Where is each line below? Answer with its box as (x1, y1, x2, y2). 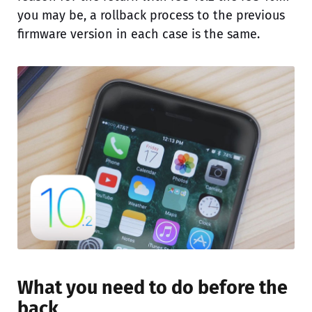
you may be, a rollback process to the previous (17, 8, 285, 23)
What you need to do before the (17, 276, 288, 299)
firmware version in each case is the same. (17, 26, 260, 42)
